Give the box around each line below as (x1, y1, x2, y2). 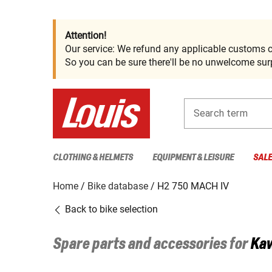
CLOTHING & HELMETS (53, 152, 133, 163)
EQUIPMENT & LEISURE (152, 152, 234, 163)
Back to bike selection (63, 203, 158, 215)
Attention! (65, 30, 106, 41)
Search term (194, 107, 248, 119)
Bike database (87, 180, 148, 192)
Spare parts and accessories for (53, 236, 250, 253)
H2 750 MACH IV (157, 180, 229, 192)
